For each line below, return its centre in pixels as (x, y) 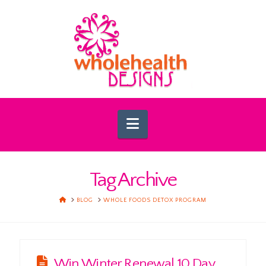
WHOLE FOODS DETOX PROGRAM (155, 200)
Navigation (172, 123)
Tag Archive (133, 180)
